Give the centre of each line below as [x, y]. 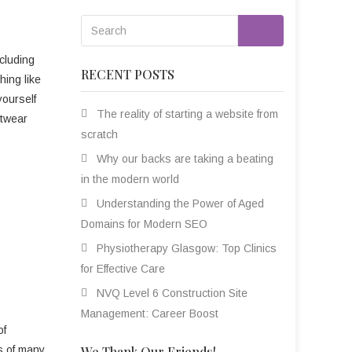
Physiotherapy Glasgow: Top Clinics [187, 248]
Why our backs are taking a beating [185, 159]
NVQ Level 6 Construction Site [172, 293]
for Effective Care [123, 269]
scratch [99, 134]
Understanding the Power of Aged [180, 203]
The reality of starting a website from [187, 114]
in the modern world [130, 179]
